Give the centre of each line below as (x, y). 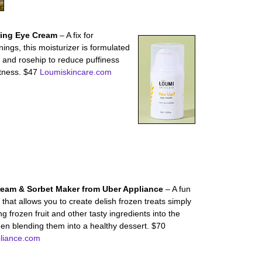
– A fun (178, 189)
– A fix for (77, 35)
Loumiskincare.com (76, 72)
